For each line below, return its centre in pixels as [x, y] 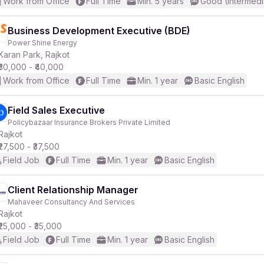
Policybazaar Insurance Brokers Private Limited [89, 122]
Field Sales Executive [56, 110]
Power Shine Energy [42, 43]
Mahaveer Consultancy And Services [71, 202]
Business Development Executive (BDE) [99, 31]
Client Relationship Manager [73, 190]
